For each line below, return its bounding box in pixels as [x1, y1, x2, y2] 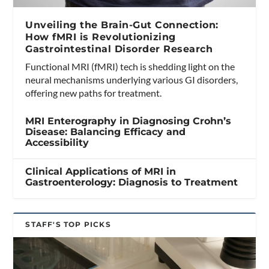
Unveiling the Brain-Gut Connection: [25, 19, 219, 31]
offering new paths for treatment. [25, 86, 162, 98]
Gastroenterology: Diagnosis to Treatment [25, 176, 238, 188]
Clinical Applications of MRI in [25, 165, 177, 177]
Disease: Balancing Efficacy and [25, 125, 186, 138]
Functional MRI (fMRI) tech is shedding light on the [25, 60, 235, 72]
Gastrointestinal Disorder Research [25, 43, 213, 55]
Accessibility [25, 136, 89, 148]
